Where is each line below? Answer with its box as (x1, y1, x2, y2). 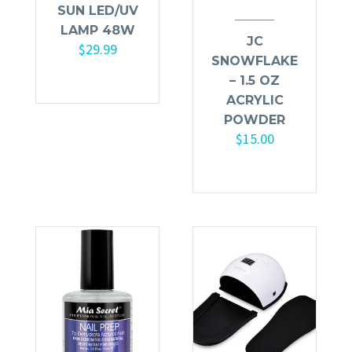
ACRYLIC (225, 92, 284, 108)
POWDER (224, 112, 285, 127)
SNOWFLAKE (211, 53, 298, 68)
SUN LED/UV (57, 2, 138, 18)
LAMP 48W (60, 22, 135, 38)
